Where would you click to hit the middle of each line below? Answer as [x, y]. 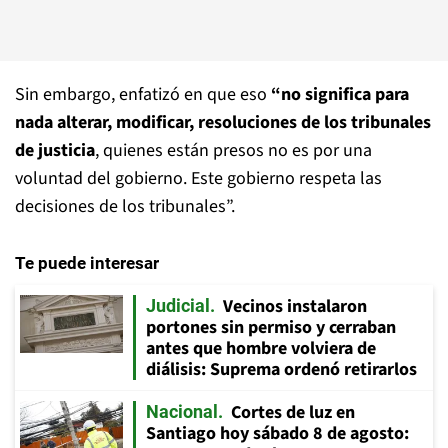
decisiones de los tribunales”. [125, 206]
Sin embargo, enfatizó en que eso [143, 94]
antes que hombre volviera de [261, 348]
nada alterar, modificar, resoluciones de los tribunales [223, 122]
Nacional [182, 411]
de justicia [55, 150]
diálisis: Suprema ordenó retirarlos [281, 369]
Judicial [178, 305]
